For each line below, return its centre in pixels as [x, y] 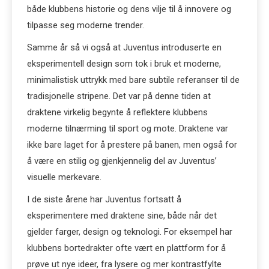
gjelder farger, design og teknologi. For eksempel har [130, 232]
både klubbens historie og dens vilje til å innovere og [129, 9]
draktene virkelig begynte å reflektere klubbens [117, 112]
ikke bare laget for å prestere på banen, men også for [132, 145]
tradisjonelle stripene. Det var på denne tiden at [119, 96]
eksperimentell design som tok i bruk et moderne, [124, 64]
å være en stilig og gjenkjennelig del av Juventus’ [122, 161]
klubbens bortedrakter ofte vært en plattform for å [126, 248]
